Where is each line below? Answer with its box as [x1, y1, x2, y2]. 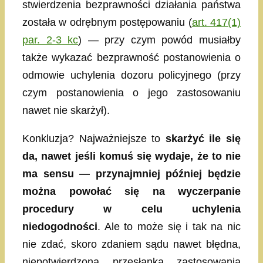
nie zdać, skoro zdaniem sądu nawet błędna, [22, 238, 241, 250]
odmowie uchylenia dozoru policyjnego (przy [22, 69, 241, 81]
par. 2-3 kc [22, 33, 79, 46]
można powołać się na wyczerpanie [22, 185, 241, 197]
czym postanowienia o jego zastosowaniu [22, 86, 241, 99]
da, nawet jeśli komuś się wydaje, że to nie [22, 150, 241, 162]
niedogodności [22, 220, 97, 232]
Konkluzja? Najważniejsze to [22, 132, 166, 144]
